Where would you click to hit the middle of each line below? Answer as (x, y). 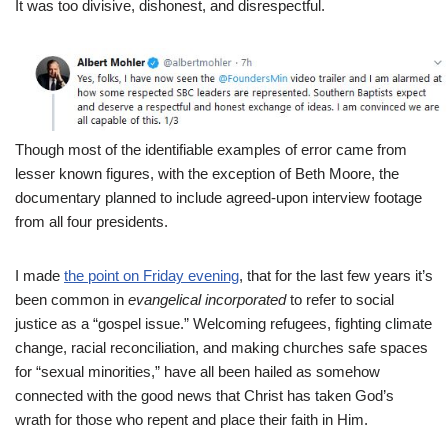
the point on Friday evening (151, 275)
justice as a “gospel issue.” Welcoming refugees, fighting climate (223, 323)
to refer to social (342, 299)
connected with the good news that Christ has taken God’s (204, 395)
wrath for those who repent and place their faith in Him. (191, 419)
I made (39, 275)
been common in (71, 299)
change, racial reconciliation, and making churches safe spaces (221, 347)
